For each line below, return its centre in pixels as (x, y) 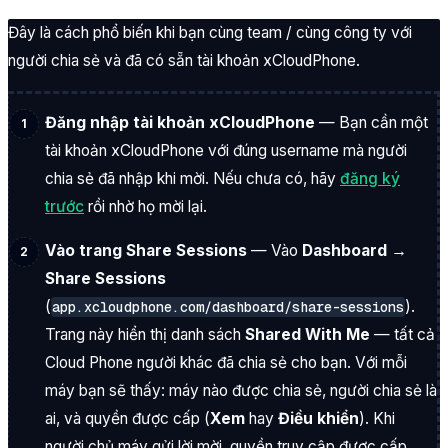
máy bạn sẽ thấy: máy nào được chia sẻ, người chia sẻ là (241, 390)
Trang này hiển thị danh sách (145, 334)
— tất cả (402, 334)
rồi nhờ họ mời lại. (145, 207)
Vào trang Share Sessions (146, 250)
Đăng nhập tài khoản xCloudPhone (180, 123)
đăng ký (370, 179)
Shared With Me (307, 334)
